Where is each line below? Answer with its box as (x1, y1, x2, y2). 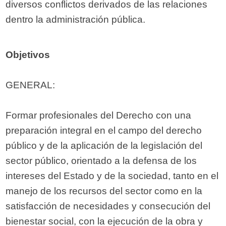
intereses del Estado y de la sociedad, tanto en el (6, 171, 219, 182)
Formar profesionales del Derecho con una (6, 110, 192, 121)
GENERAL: (6, 80, 55, 91)
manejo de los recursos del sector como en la (6, 186, 203, 197)
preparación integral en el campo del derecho (6, 125, 202, 136)
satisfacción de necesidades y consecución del (6, 201, 211, 212)
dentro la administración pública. (6, 14, 146, 25)
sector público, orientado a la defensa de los (6, 155, 197, 166)
